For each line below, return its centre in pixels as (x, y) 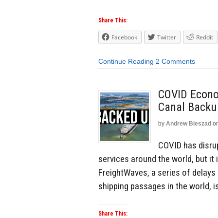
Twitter (167, 37)
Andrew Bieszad (189, 123)
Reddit (205, 37)
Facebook (124, 37)
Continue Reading (126, 62)
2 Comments (175, 62)
